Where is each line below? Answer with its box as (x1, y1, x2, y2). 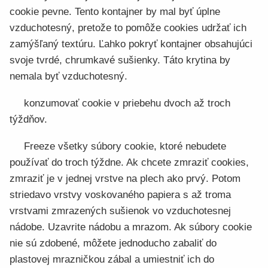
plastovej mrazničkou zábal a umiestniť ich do (10, 254, 214, 265)
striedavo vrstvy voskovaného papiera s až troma (10, 189, 231, 200)
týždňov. (10, 114, 47, 125)
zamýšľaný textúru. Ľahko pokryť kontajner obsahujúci (10, 38, 252, 50)
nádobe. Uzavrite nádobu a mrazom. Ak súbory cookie (10, 221, 252, 233)
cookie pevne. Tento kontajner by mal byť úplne (10, 6, 220, 17)
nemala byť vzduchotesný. (10, 71, 127, 82)
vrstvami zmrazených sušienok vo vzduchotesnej (10, 205, 231, 217)
